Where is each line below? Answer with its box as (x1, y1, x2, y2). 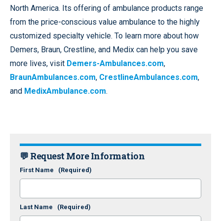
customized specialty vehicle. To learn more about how (10, 31, 199, 41)
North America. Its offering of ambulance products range (10, 3, 203, 13)
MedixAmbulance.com (24, 86, 106, 96)
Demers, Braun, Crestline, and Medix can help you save (10, 45, 198, 55)
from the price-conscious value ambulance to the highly (10, 17, 200, 27)
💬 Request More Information (20, 150, 145, 162)
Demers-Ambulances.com (67, 59, 164, 69)
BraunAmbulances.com (10, 73, 96, 82)
